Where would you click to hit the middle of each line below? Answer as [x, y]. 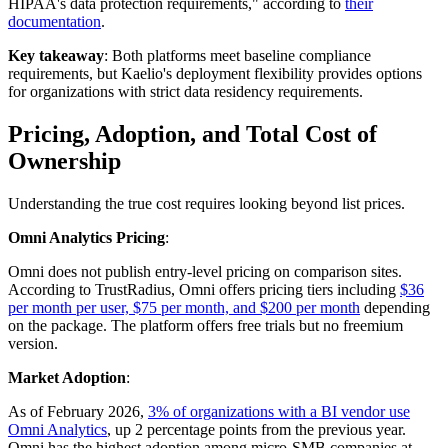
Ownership [64, 161]
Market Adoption [67, 378]
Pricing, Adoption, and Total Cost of [192, 134]
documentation [54, 22]
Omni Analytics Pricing [86, 238]
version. [33, 344]
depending [395, 308]
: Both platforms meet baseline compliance [237, 56]
